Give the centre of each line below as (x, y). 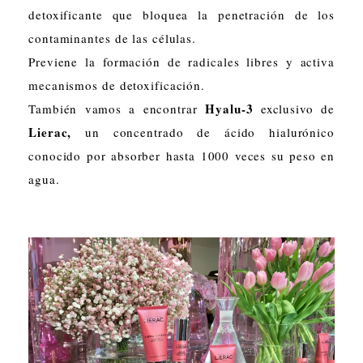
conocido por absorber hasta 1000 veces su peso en (181, 155)
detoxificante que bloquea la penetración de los (181, 14)
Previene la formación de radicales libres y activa (181, 61)
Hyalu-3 (229, 108)
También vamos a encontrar (117, 108)
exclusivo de (294, 108)
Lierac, (50, 132)
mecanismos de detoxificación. (117, 85)
